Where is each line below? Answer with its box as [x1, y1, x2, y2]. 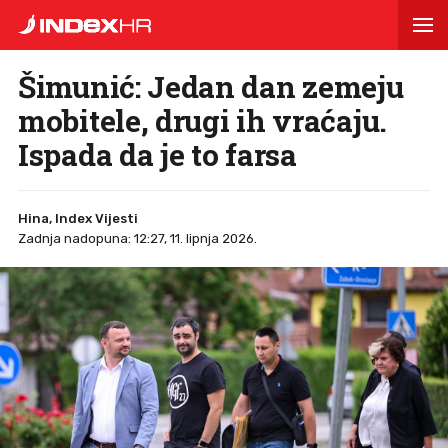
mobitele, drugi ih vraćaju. [18, 101, 387, 140]
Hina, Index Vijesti [18, 211, 138, 226]
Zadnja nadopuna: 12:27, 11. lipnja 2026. [18, 231, 257, 246]
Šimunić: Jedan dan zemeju [18, 67, 404, 106]
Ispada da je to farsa [18, 135, 297, 174]
